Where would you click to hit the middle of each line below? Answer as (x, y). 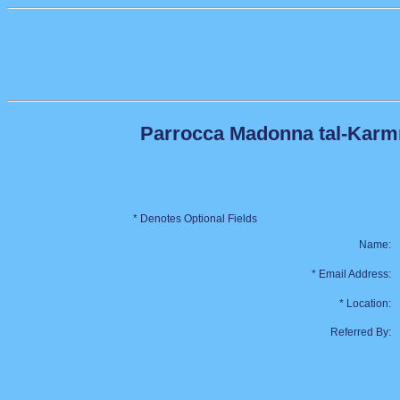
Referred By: (361, 332)
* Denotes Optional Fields (195, 219)
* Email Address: (351, 274)
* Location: (365, 304)
